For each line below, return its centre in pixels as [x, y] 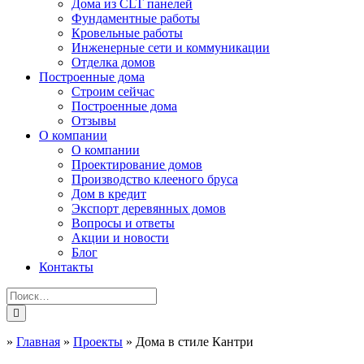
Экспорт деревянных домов [149, 208]
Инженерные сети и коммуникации [171, 48]
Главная [38, 342]
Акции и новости [120, 238]
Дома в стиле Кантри [195, 342]
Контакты [66, 267]
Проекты [98, 342]
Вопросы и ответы [123, 223]
